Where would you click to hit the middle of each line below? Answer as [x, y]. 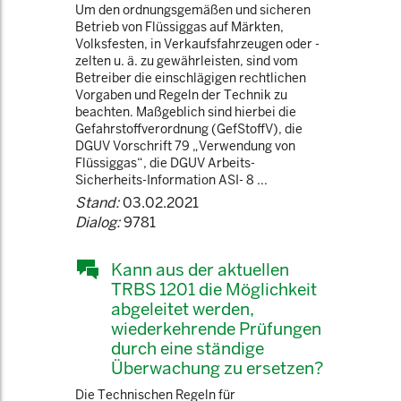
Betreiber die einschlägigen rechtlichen [191, 78]
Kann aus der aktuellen [200, 269]
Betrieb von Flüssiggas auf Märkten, [179, 27]
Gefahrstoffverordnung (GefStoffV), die [189, 129]
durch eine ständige [188, 348]
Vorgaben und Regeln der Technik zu [181, 95]
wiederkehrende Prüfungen [216, 328]
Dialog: [98, 222]
